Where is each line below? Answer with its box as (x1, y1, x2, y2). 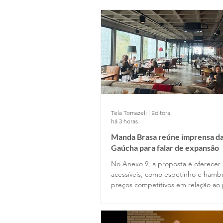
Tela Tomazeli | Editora (111, 109, 170, 117)
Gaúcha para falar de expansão (111, 143, 219, 153)
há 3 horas (111, 117, 138, 125)
